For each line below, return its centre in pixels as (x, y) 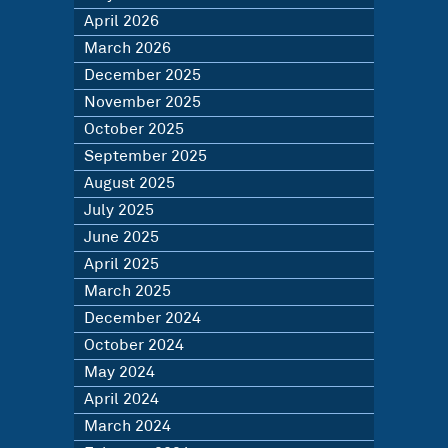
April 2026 (121, 21)
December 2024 (142, 318)
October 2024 (134, 345)
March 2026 (127, 48)
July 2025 (119, 210)
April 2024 (121, 399)
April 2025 (121, 264)
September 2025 (145, 156)
